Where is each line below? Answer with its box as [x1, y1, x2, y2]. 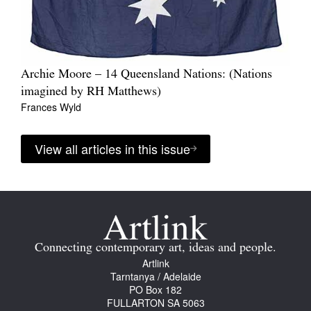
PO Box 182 [129, 282, 182, 296]
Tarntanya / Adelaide [110, 269, 201, 283]
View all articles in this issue [35, 139, 190, 158]
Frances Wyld [21, 99, 81, 114]
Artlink [142, 255, 169, 270]
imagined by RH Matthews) [21, 85, 161, 99]
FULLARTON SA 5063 [106, 295, 205, 310]
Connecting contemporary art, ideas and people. [35, 241, 276, 255]
